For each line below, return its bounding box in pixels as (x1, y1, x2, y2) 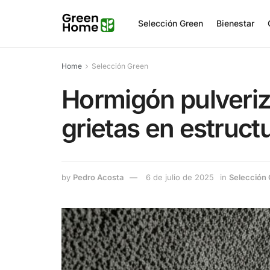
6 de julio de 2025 (146, 172, 214, 182)
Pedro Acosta (73, 172, 124, 182)
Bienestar (216, 18, 254, 28)
